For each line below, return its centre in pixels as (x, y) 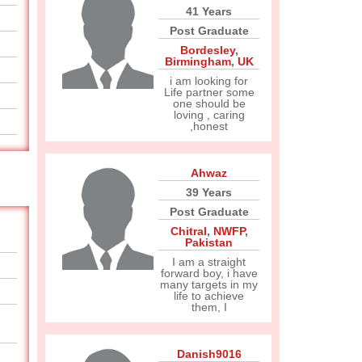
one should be (209, 103)
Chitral (188, 231)
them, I (209, 307)
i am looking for (209, 81)
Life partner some (209, 92)
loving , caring (209, 115)
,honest (209, 126)
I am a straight (209, 262)
